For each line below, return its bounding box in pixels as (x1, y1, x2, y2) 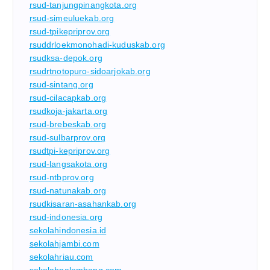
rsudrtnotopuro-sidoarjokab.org (29, 66, 151, 76)
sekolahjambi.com (29, 238, 99, 248)
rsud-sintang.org (29, 79, 93, 89)
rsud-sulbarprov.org (29, 132, 106, 142)
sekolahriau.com (29, 251, 93, 262)
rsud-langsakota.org (29, 159, 108, 169)
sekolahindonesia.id (29, 225, 107, 235)
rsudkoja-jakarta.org (29, 105, 108, 116)
